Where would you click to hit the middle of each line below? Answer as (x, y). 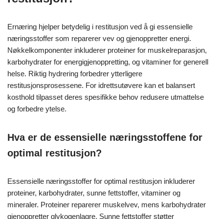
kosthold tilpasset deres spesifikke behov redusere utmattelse (106, 97)
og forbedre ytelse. (37, 109)
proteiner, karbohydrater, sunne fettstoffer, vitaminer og (94, 193)
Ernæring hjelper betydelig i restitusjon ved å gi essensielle (100, 26)
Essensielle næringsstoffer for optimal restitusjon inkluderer (101, 181)
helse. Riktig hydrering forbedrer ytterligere (75, 73)
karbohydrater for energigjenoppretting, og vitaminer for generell (108, 62)
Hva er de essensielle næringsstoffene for (105, 137)
